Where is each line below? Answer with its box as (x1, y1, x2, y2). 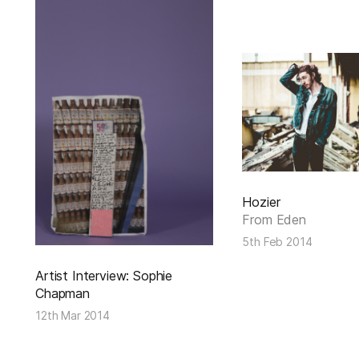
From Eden (242, 211, 306, 228)
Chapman (35, 285, 90, 302)
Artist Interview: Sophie (35, 268, 173, 284)
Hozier (242, 193, 280, 210)
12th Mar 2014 (35, 309, 110, 323)
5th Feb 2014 (242, 234, 313, 248)
